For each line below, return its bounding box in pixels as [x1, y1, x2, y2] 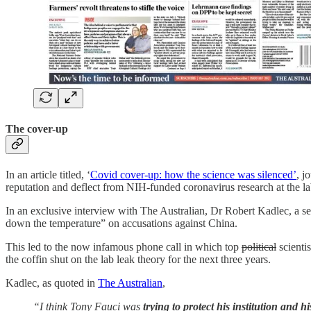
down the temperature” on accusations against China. [6, 217, 237, 230]
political [242, 241, 276, 253]
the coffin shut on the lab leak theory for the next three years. [6, 253, 271, 266]
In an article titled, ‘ [6, 169, 90, 181]
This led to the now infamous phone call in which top [6, 241, 242, 253]
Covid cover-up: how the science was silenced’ [90, 169, 296, 181]
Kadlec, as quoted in [6, 277, 98, 289]
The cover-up [6, 122, 68, 135]
